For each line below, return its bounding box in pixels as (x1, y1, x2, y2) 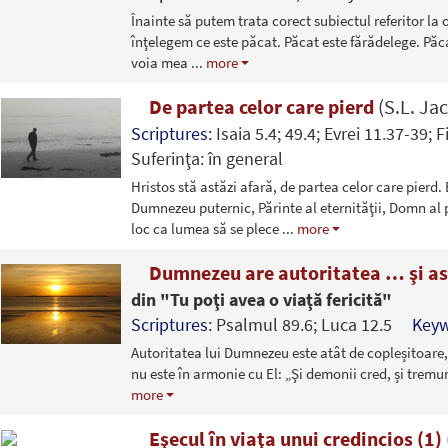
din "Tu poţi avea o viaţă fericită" (130, 287, 392, 311)
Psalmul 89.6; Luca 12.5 (215, 312, 412, 336)
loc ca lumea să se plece (130, 218, 282, 238)
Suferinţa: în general (130, 146, 283, 170)
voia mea (130, 52, 191, 72)
